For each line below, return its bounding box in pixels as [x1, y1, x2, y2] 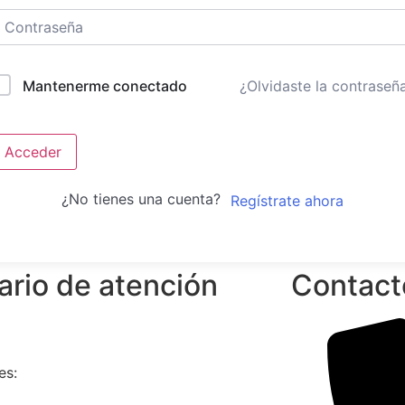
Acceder [5, 143, 61, 162]
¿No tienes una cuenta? [61, 190, 230, 209]
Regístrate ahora [230, 191, 344, 210]
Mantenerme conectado [23, 77, 187, 96]
